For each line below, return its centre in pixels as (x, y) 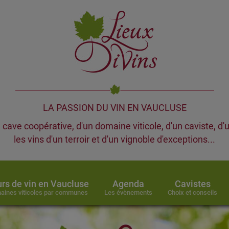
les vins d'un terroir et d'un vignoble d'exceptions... (114, 139)
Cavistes (192, 184)
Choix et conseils (192, 192)
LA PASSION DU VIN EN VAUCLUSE (114, 107)
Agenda (128, 184)
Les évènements (128, 192)
